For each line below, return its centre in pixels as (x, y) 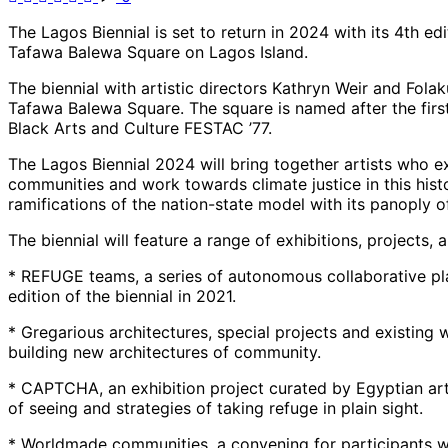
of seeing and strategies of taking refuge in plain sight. (215, 408)
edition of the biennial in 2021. (122, 296)
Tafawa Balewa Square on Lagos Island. (158, 52)
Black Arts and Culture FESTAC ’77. (140, 128)
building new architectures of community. (164, 352)
